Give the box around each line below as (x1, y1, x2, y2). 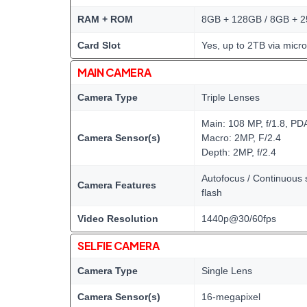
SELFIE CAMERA (77, 238, 160, 253)
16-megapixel (201, 291, 260, 302)
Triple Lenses (201, 92, 260, 103)
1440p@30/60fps (201, 213, 276, 224)
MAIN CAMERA (77, 65, 151, 79)
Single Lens (201, 265, 252, 276)
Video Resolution (77, 213, 158, 224)
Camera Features (77, 180, 156, 191)
